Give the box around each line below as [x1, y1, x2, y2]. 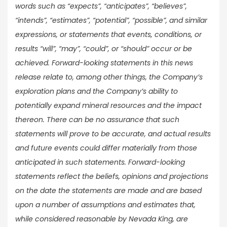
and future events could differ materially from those [15, 143, 197, 154]
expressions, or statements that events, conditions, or [15, 29, 202, 40]
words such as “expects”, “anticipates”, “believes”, [15, 1, 187, 12]
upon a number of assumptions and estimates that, [15, 200, 196, 210]
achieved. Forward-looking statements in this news [15, 58, 193, 68]
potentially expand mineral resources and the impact [15, 100, 202, 111]
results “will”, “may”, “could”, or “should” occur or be [15, 44, 192, 54]
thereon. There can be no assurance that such [15, 115, 179, 125]
